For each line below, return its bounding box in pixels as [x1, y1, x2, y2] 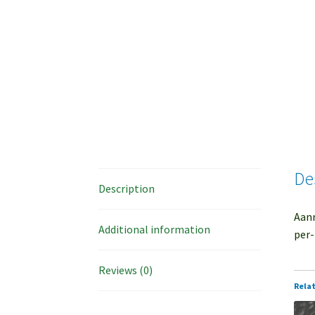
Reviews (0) [98, 262, 153, 277]
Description [98, 181, 155, 195]
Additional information [98, 221, 211, 236]
